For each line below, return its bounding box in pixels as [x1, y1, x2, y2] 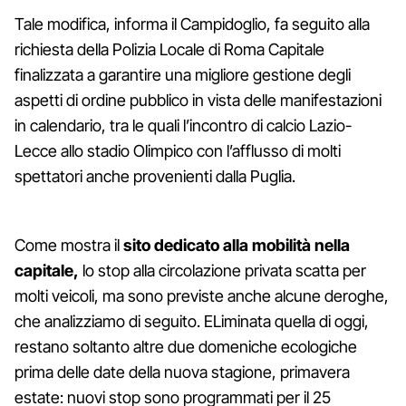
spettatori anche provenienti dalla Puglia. [14, 166, 295, 186]
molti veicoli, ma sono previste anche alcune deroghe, [14, 285, 389, 305]
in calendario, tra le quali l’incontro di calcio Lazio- [14, 115, 352, 135]
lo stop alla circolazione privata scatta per [82, 260, 366, 280]
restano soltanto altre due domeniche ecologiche [14, 336, 357, 356]
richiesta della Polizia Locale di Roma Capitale [14, 39, 324, 59]
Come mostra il [14, 235, 123, 255]
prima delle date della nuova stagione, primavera [14, 362, 350, 382]
